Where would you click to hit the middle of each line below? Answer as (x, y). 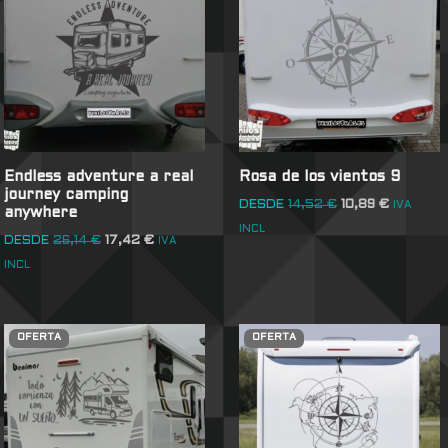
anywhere (41, 212)
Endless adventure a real (99, 176)
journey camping (66, 194)
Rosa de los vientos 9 (320, 176)
